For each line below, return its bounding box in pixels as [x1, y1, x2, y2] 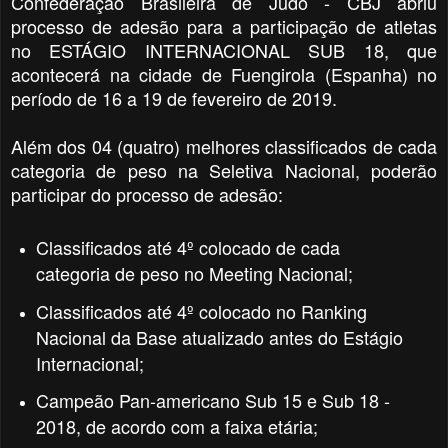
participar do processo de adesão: [11, 180, 283, 207]
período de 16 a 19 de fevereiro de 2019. [11, 84, 337, 111]
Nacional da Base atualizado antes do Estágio [35, 323, 403, 350]
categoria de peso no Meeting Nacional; [35, 259, 353, 286]
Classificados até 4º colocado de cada [35, 233, 340, 260]
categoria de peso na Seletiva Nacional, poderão [11, 156, 437, 183]
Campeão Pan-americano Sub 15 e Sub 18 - [35, 387, 390, 414]
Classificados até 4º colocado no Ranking [35, 297, 367, 324]
